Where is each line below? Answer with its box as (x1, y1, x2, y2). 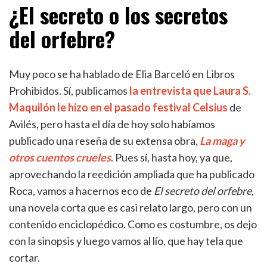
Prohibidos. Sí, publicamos (9, 84, 129, 97)
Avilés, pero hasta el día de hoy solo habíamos (9, 117, 215, 131)
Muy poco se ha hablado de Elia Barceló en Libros (9, 67, 235, 80)
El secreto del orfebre (154, 184, 252, 197)
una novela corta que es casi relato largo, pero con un (9, 201, 252, 214)
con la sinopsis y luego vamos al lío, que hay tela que (9, 234, 243, 247)
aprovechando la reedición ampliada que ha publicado (9, 167, 254, 181)
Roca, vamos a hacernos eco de (9, 184, 154, 197)
